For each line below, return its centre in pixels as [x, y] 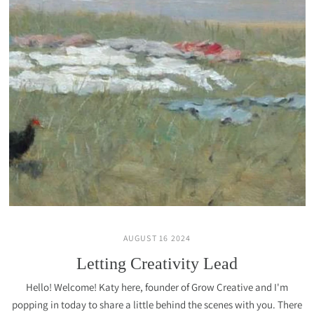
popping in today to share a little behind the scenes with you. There [157, 305]
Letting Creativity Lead [157, 264]
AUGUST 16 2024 [157, 238]
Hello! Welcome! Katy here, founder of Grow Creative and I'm [157, 287]
